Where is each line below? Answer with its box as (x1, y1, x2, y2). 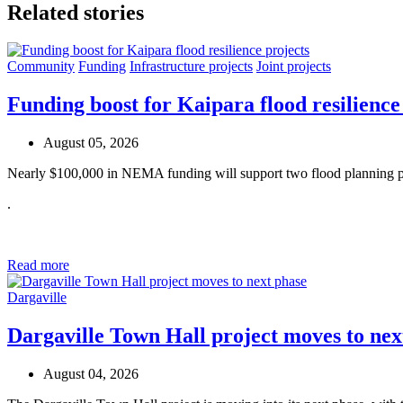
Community (7, 58, 75, 75)
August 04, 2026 (43, 366, 139, 382)
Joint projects (256, 58, 331, 75)
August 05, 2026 (43, 135, 139, 151)
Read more (7, 257, 69, 273)
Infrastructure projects (130, 58, 253, 75)
